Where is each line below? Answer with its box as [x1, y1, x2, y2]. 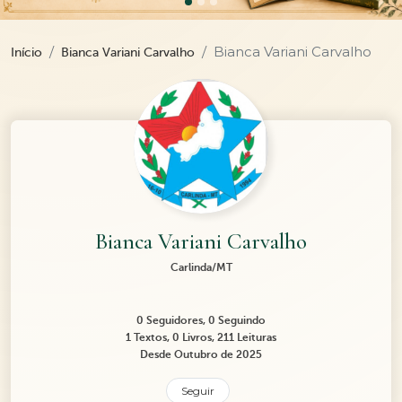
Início [11, 46, 42, 60]
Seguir [180, 384, 214, 398]
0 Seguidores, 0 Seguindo [136, 314, 266, 328]
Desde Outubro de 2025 [140, 348, 262, 362]
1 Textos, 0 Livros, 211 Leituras [126, 331, 276, 345]
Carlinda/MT [170, 261, 232, 275]
